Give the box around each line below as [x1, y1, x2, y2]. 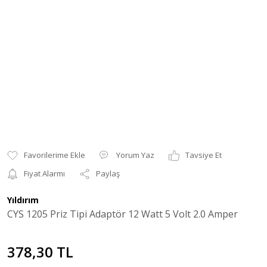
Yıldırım [7, 194, 39, 206]
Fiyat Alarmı [24, 168, 65, 179]
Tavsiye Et [185, 150, 222, 160]
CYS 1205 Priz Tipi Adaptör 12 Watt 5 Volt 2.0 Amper [7, 207, 238, 221]
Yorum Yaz [116, 150, 154, 160]
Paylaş [96, 168, 120, 179]
